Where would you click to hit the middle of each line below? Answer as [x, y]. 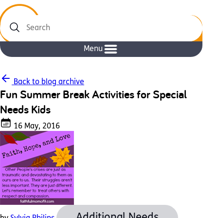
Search [13, 33]
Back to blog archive [48, 82]
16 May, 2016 [36, 127]
